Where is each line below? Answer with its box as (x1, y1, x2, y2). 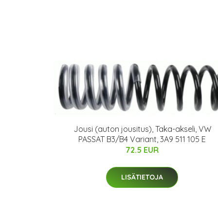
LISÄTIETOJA (121, 173, 163, 182)
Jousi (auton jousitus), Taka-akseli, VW (73, 124, 211, 134)
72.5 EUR (126, 145, 159, 155)
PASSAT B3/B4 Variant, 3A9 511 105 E (78, 134, 206, 145)
